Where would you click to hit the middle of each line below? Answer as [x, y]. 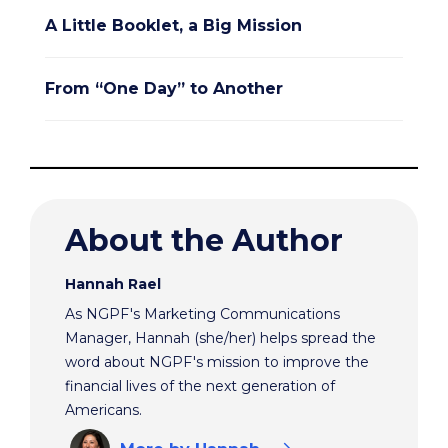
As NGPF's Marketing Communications [202, 314]
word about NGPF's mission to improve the [217, 362]
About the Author [204, 241]
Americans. [103, 410]
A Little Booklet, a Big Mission [173, 26]
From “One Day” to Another [164, 89]
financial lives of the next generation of [200, 386]
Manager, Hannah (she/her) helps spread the [220, 338]
